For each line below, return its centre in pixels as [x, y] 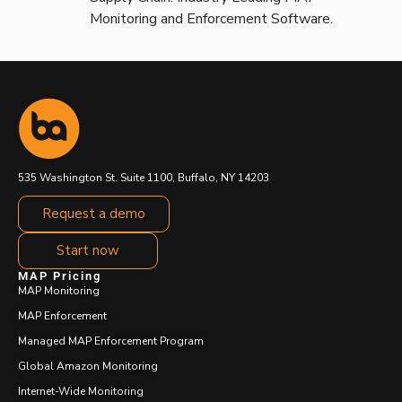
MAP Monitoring [59, 290]
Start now [88, 250]
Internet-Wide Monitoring [81, 391]
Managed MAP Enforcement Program [111, 341]
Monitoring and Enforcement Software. [211, 18]
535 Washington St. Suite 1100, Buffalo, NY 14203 [144, 177]
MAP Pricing [60, 275]
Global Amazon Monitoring [88, 366]
